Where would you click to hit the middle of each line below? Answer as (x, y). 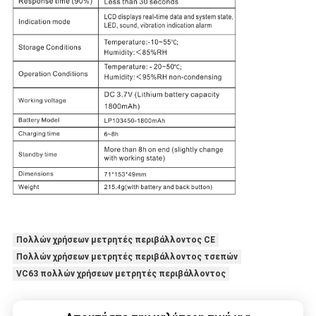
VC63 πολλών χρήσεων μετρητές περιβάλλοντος (121, 274)
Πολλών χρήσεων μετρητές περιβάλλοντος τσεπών (127, 257)
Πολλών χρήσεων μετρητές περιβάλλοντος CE (115, 240)
